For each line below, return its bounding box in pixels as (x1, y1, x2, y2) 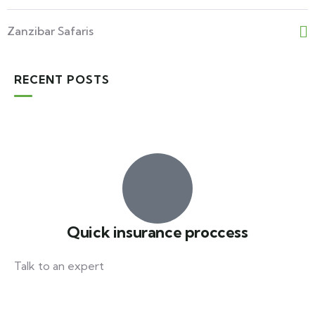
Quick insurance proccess (67, 223, 248, 242)
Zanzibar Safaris (7, 24, 94, 38)
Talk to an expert (14, 259, 104, 273)
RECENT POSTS (14, 72, 110, 86)
